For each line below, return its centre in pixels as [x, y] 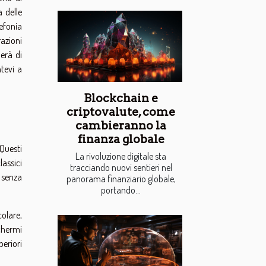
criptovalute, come [121, 112]
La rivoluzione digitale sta [121, 156]
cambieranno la [121, 126]
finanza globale [121, 140]
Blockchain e [121, 99]
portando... [121, 190]
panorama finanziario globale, [121, 179]
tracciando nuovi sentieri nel [121, 168]
